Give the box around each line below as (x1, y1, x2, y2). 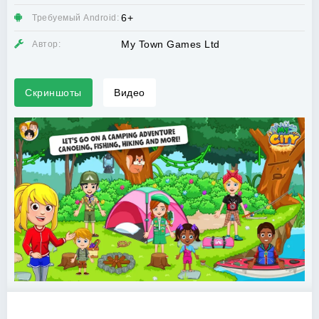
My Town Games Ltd (121, 38, 220, 50)
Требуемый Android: (32, 13, 119, 23)
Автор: (32, 39, 61, 49)
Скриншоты (25, 87, 82, 98)
